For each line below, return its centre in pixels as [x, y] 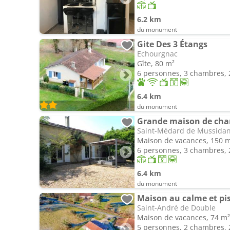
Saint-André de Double [176, 208]
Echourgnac [157, 54]
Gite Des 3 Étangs [172, 44]
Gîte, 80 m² [156, 63]
